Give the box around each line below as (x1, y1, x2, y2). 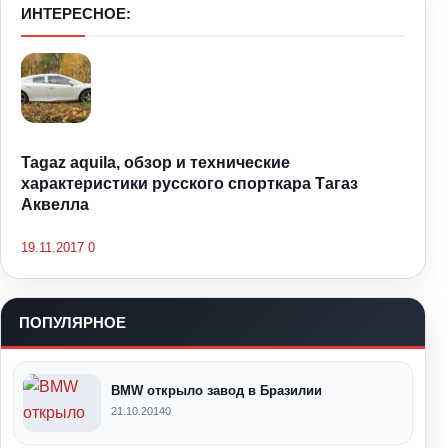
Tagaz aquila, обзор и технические (21, 154, 290, 172)
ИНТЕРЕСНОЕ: (21, 5, 131, 22)
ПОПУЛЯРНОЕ (19, 313, 126, 331)
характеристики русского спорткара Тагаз (21, 175, 358, 193)
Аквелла (21, 196, 89, 214)
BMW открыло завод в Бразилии (111, 383, 322, 399)
